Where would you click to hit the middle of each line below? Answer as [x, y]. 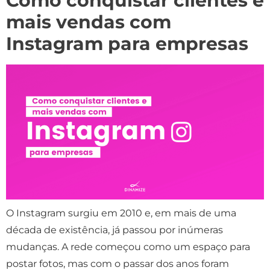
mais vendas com [89, 22]
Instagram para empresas [127, 43]
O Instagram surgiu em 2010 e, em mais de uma [121, 213]
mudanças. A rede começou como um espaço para [128, 246]
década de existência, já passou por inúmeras [115, 230]
